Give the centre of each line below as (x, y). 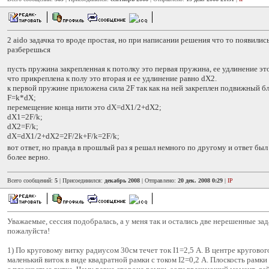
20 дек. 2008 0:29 (200, 180)
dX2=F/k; (23, 126)
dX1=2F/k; (25, 117)
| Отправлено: (159, 180)
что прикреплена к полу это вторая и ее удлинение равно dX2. (112, 78)
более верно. (29, 157)
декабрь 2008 (122, 180)
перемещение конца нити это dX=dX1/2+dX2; (84, 107)
